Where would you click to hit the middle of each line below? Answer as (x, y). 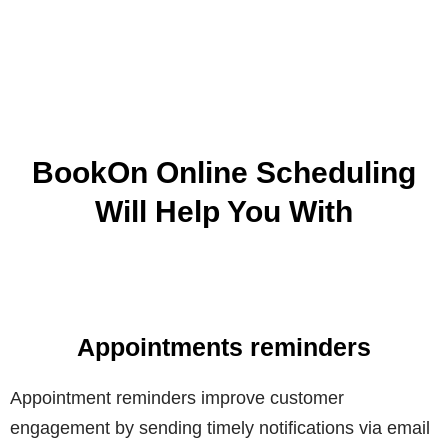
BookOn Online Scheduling (224, 173)
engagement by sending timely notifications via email (220, 428)
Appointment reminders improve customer (177, 398)
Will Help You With (224, 212)
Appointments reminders (224, 347)
